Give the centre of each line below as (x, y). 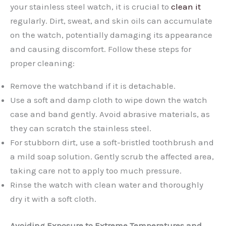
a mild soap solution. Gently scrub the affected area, (112, 156)
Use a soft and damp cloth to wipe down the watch (109, 100)
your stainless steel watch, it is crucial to (91, 6)
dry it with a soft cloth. (53, 199)
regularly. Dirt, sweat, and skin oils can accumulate (111, 20)
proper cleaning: (42, 63)
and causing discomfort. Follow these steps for (101, 49)
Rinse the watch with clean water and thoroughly (107, 184)
